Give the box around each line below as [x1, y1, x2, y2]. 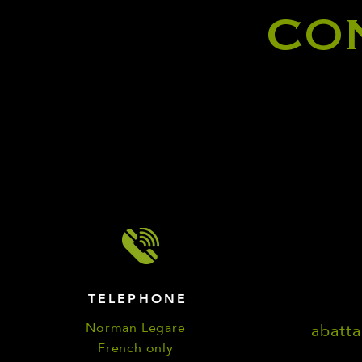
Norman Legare [86, 315, 186, 340]
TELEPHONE [87, 291, 188, 306]
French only [98, 335, 174, 360]
